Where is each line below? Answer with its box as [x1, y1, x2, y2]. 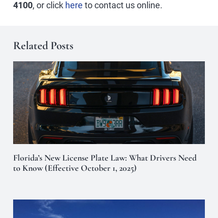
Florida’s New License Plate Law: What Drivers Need [13, 152, 197, 163]
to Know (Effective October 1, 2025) [13, 162, 137, 173]
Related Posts [13, 38, 73, 53]
